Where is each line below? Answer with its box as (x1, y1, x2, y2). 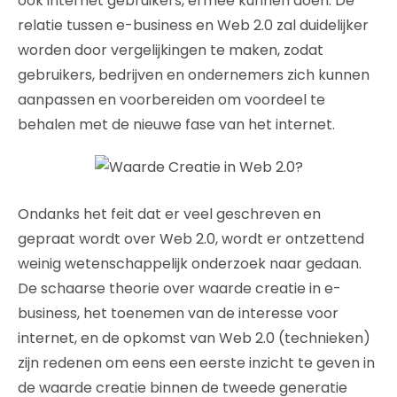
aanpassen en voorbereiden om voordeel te (18, 89, 325, 110)
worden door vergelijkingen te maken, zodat (18, 39, 323, 60)
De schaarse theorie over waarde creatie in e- (18, 277, 341, 299)
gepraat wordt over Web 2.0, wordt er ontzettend (18, 228, 364, 249)
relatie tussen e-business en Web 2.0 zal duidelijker (18, 14, 369, 35)
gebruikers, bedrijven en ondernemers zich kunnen (18, 64, 370, 85)
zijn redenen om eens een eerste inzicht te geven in (18, 352, 375, 373)
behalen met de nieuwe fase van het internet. (18, 113, 335, 135)
